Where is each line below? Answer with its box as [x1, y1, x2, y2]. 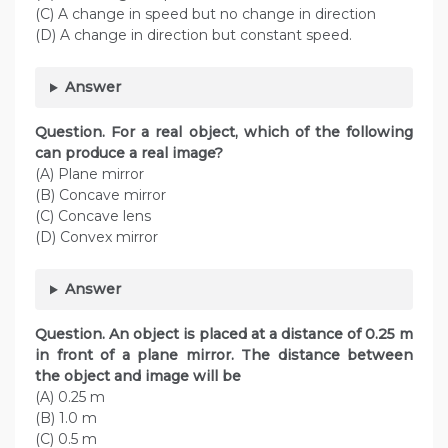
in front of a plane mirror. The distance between [35, 346, 413, 365]
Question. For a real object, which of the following [35, 123, 413, 142]
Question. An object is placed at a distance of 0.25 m [35, 325, 413, 344]
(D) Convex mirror [35, 228, 158, 247]
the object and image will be [35, 367, 261, 386]
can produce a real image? [35, 144, 251, 163]
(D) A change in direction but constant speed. [35, 26, 352, 45]
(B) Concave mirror [35, 186, 166, 205]
